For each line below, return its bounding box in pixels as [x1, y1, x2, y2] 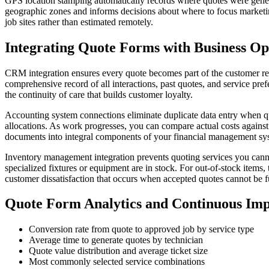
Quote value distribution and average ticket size [29, 246, 208, 256]
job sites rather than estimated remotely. [5, 16, 153, 27]
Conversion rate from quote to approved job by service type [29, 224, 254, 235]
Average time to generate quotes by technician [29, 235, 203, 246]
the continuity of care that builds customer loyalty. [5, 89, 193, 100]
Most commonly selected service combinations [29, 256, 205, 267]
